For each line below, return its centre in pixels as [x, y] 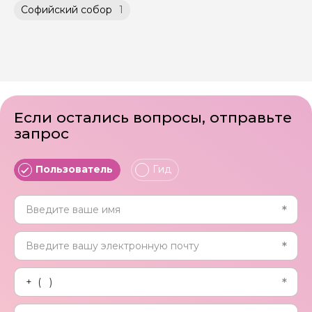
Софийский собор [67, 10]
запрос [41, 133]
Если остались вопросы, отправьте [153, 117]
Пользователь [74, 170]
